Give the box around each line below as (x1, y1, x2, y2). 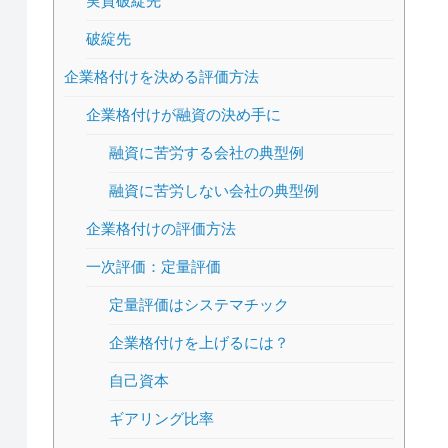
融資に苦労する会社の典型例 (109, 144, 305, 161)
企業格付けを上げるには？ (109, 334, 290, 351)
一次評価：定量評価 (86, 258, 222, 275)
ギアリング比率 (109, 410, 215, 427)
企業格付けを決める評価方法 (63, 68, 259, 85)
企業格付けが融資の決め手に (86, 106, 282, 123)
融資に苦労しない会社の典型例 (109, 182, 320, 199)
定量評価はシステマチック (109, 296, 290, 313)
